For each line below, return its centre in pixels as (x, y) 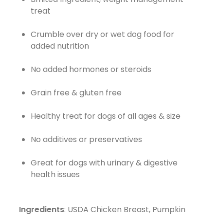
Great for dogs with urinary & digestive (104, 163)
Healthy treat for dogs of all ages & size (105, 116)
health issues (55, 174)
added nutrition (60, 46)
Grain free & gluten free (76, 92)
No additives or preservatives (86, 139)
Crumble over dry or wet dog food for (102, 34)
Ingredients (41, 209)
